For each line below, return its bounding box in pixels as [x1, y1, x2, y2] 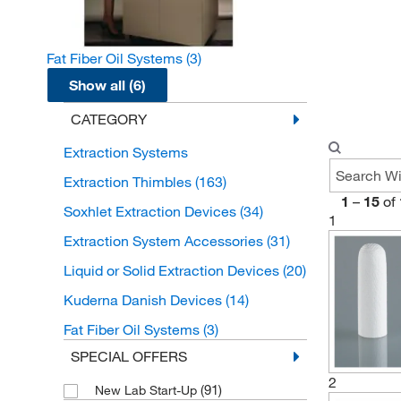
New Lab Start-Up [94, 381, 200, 398]
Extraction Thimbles [63, 172, 195, 191]
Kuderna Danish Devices [63, 290, 226, 309]
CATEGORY [70, 109, 147, 128]
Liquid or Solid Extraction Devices [63, 260, 283, 279]
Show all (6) [69, 76, 146, 95]
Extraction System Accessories [63, 231, 267, 250]
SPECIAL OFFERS [70, 346, 187, 365]
